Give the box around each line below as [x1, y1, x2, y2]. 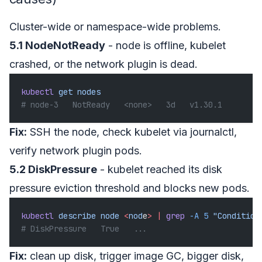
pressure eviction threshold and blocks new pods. [9, 181, 250, 194]
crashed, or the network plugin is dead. [9, 57, 198, 70]
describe [54, 210, 96, 221]
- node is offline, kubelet [105, 39, 226, 51]
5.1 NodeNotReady [9, 39, 105, 51]
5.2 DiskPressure [9, 163, 97, 175]
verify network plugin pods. [9, 144, 142, 157]
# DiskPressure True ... [21, 223, 147, 234]
